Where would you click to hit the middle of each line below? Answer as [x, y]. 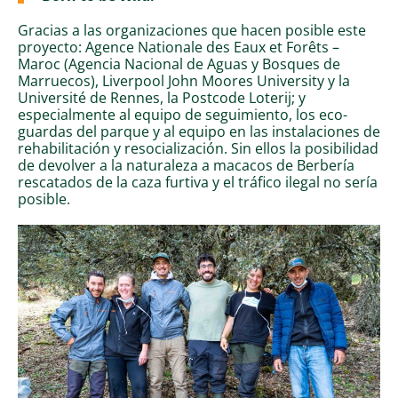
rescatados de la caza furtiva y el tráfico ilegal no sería [198, 181]
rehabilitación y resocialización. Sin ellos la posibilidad [198, 147]
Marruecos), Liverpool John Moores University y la [184, 80]
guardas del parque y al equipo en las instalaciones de [199, 131]
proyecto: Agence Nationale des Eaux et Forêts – [179, 46]
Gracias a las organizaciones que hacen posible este [192, 29]
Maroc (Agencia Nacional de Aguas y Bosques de [179, 63]
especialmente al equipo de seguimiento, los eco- [183, 114]
